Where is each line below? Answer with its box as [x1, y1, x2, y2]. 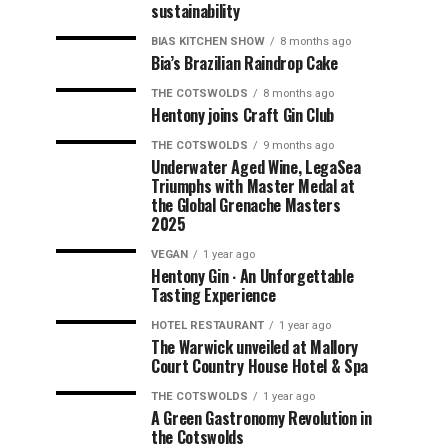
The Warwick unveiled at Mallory [151, 334, 359, 359]
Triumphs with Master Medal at [151, 173, 355, 198]
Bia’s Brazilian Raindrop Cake [151, 50, 338, 75]
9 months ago [263, 138, 334, 152]
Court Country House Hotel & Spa [151, 353, 369, 378]
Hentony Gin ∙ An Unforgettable [151, 263, 354, 288]
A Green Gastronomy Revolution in [151, 405, 372, 430]
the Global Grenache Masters [151, 192, 341, 217]
